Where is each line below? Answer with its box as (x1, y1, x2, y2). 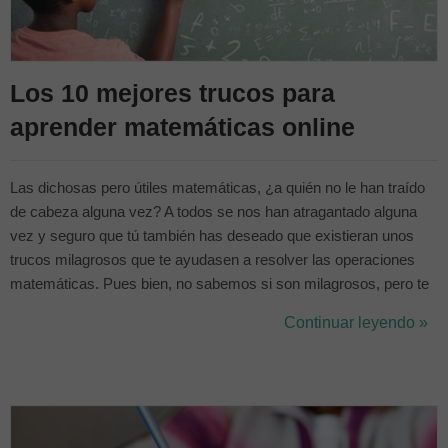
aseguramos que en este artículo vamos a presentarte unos (10, 300, 399, 316)
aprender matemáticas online (10, 113, 355, 141)
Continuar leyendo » (284, 314, 428, 331)
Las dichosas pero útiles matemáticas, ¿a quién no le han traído (10, 180, 425, 196)
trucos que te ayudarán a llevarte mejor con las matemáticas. (10, 324, 408, 340)
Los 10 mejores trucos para (10, 79, 335, 107)
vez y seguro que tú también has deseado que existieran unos (10, 228, 414, 244)
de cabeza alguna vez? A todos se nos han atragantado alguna (10, 204, 417, 220)
